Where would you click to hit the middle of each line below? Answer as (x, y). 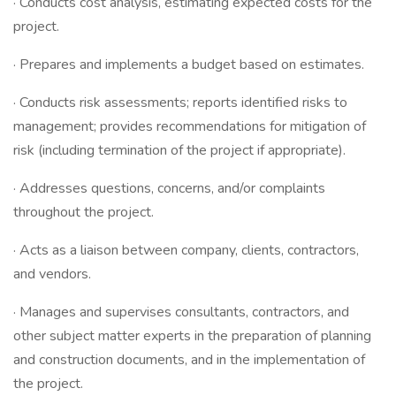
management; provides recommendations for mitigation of (190, 126)
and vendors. (52, 274)
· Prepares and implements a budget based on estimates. (189, 65)
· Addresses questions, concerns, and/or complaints (169, 188)
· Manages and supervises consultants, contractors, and (181, 312)
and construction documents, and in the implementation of (189, 360)
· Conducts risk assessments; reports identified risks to (180, 103)
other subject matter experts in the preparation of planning (192, 336)
